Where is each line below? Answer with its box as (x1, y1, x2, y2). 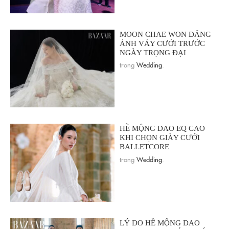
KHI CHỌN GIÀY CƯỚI (120, 133, 200, 142)
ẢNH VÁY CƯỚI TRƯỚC (120, 39, 205, 48)
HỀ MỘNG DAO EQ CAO (120, 124, 205, 133)
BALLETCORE (120, 143, 169, 151)
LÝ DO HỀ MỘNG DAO (120, 219, 200, 227)
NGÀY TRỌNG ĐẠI (120, 48, 186, 57)
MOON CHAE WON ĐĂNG (120, 30, 211, 38)
